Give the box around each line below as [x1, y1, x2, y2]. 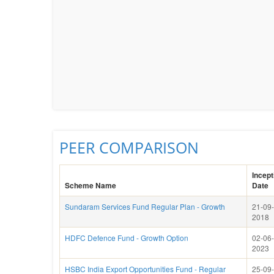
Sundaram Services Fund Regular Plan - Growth [65, 201, 225, 212]
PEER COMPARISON [59, 137, 199, 158]
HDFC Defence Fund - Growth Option [65, 232, 188, 243]
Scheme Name [65, 180, 116, 191]
